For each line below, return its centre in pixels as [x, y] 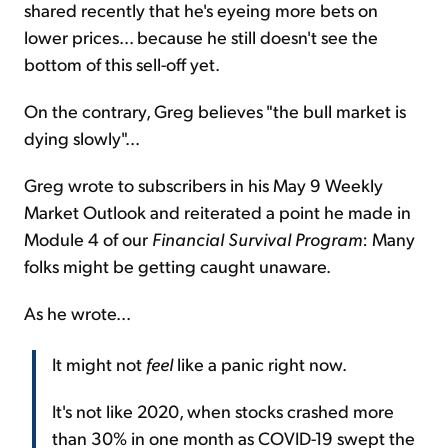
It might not [99, 363]
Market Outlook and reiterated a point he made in [217, 211]
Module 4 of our [88, 238]
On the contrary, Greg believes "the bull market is [215, 110]
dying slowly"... [82, 137]
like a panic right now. [260, 363]
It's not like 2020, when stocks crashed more [223, 410]
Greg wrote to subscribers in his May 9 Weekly [203, 184]
